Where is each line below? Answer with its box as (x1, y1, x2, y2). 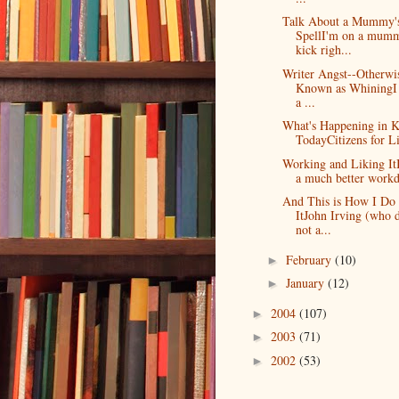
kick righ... (295, 41, 352, 59)
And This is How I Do (281, 192, 395, 210)
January (285, 274, 328, 292)
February (285, 250, 335, 268)
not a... (295, 221, 331, 239)
